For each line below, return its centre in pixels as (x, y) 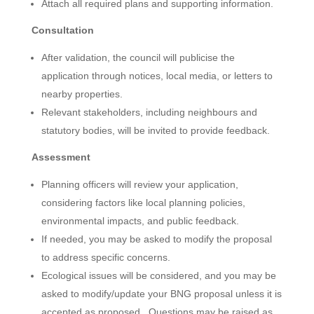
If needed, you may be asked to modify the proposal (156, 239)
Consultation (62, 30)
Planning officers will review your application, (139, 184)
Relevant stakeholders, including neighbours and (149, 112)
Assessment (61, 157)
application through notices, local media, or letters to (157, 75)
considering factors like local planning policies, (143, 202)
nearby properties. (82, 94)
